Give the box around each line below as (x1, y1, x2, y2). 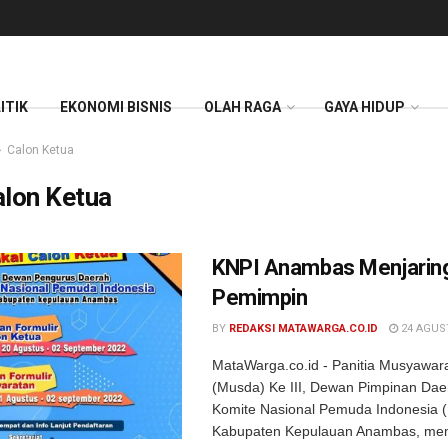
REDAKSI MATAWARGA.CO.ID (229, 322, 378, 335)
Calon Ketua (7, 143, 74, 157)
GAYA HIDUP (324, 99, 405, 116)
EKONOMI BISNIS (60, 99, 172, 116)
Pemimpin (212, 285, 308, 310)
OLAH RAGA (204, 99, 281, 116)
